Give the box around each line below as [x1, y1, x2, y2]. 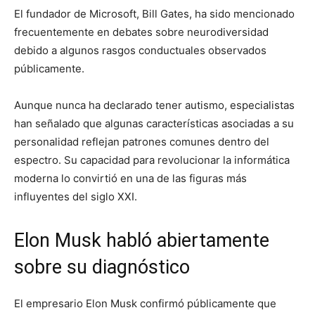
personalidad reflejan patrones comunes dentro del [14, 134, 269, 148]
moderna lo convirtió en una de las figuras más [14, 171, 247, 185]
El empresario [14, 296, 86, 310]
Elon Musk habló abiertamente [14, 229, 269, 252]
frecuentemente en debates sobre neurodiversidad [14, 25, 269, 39]
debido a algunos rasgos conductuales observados [14, 43, 266, 57]
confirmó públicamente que [137, 296, 276, 310]
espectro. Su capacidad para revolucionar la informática [14, 153, 290, 167]
